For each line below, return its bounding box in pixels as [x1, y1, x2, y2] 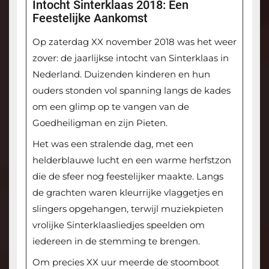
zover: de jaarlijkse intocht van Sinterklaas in [32, 52, 229, 64]
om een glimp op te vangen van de [32, 101, 189, 113]
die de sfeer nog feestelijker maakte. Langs [32, 171, 223, 183]
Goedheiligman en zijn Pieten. [32, 117, 168, 129]
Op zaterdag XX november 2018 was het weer [32, 36, 237, 48]
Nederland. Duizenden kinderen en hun [32, 68, 210, 80]
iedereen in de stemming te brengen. [32, 235, 200, 247]
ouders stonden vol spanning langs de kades [32, 85, 231, 97]
